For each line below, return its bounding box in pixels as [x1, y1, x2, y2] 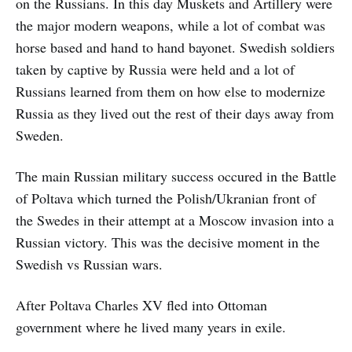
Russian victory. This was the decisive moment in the [16, 232, 320, 251]
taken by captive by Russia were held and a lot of [16, 59, 295, 79]
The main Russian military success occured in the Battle [16, 166, 336, 185]
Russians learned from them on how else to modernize [16, 81, 325, 101]
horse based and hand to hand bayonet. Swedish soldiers [16, 37, 335, 57]
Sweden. [16, 125, 64, 145]
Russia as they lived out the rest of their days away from [16, 103, 334, 123]
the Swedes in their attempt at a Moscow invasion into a [16, 210, 334, 229]
